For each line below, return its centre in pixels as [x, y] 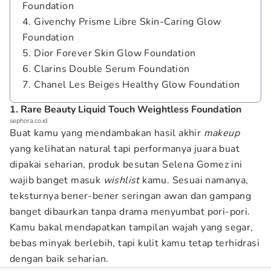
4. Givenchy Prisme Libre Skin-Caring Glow [122, 22]
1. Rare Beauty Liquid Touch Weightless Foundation [126, 109]
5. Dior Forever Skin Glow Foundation [109, 53]
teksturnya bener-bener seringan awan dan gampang [131, 196]
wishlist [121, 180]
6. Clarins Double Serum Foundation [106, 69]
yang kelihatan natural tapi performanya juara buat [125, 149]
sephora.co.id [28, 121]
